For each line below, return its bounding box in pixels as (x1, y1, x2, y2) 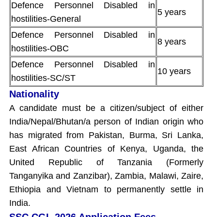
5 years (157, 7, 186, 17)
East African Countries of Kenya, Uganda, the (9, 143, 203, 154)
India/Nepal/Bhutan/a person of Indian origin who (9, 116, 203, 126)
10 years (157, 66, 191, 76)
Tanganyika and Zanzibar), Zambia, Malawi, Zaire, (9, 170, 203, 181)
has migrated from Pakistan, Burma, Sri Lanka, (9, 130, 203, 140)
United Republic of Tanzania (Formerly (9, 157, 203, 167)
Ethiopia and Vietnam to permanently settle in (9, 184, 203, 194)
